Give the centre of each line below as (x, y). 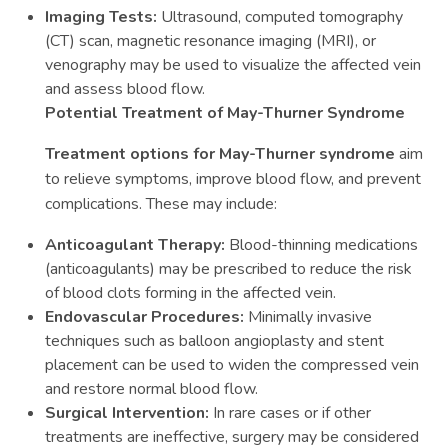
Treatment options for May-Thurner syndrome (220, 154)
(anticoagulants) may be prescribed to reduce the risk (228, 269)
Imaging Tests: (101, 17)
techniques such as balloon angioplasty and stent (214, 341)
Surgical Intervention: (127, 413)
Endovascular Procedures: (144, 317)
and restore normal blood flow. (151, 389)
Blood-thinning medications (321, 245)
